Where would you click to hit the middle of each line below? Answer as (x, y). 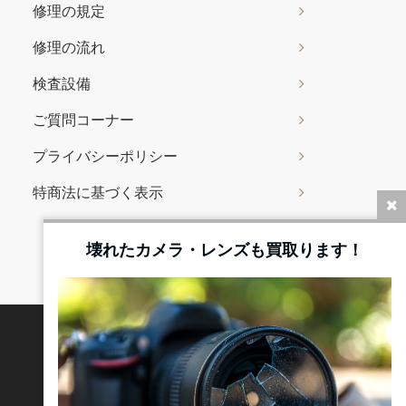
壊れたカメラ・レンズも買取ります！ (225, 249)
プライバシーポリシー (105, 156)
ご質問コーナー (83, 120)
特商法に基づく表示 (98, 192)
